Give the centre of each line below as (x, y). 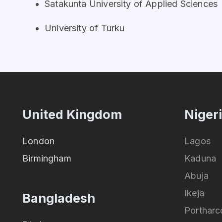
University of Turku (85, 28)
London (39, 141)
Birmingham (47, 158)
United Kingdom (72, 114)
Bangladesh (59, 198)
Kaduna (200, 158)
